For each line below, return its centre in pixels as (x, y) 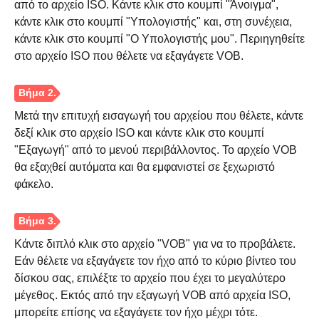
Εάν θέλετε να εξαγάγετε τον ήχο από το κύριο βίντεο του (155, 261)
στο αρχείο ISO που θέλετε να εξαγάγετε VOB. (129, 56)
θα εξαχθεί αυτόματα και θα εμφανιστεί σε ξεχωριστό (145, 167)
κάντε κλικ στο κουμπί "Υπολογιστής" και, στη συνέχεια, (153, 22)
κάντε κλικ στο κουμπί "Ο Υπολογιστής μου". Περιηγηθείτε (159, 39)
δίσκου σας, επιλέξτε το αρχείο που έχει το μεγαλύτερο (150, 278)
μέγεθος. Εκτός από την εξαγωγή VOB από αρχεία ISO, (152, 295)
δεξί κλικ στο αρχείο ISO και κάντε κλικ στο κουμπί (139, 133)
